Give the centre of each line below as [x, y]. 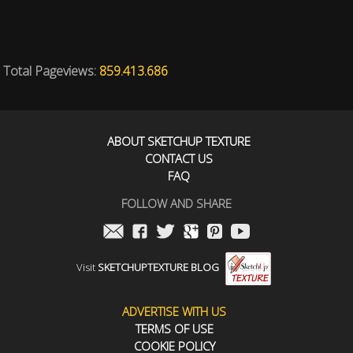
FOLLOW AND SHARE [176, 203]
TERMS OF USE [174, 329]
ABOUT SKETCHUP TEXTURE [179, 141]
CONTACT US [179, 158]
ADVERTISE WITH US [174, 311]
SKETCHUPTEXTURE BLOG [158, 268]
